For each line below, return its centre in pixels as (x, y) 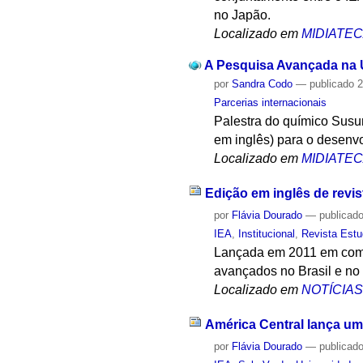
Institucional (267, 233)
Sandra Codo (263, 84)
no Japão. (243, 15)
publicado (332, 84)
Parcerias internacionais (271, 103)
